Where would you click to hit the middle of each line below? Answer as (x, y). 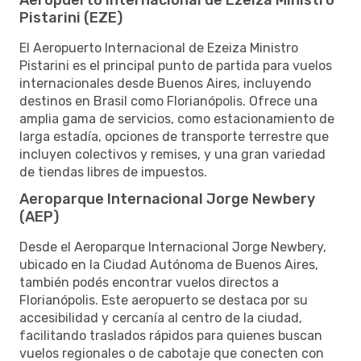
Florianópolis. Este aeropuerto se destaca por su (164, 300)
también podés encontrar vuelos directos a (149, 282)
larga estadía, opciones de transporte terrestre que (174, 136)
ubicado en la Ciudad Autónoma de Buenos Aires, (169, 264)
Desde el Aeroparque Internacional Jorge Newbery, (173, 247)
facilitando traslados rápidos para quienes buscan (171, 335)
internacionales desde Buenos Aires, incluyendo (165, 83)
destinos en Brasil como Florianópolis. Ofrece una (168, 101)
